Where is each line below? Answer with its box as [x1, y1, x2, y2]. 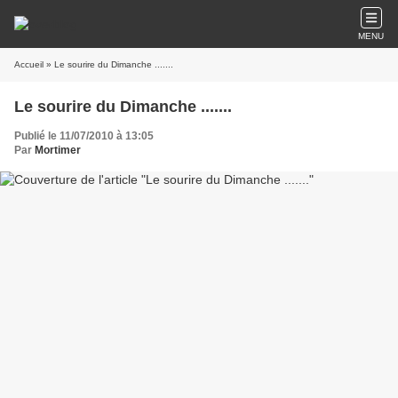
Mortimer [35, 144, 81, 156]
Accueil [14, 60, 44, 69]
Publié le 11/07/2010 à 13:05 [14, 130, 154, 142]
